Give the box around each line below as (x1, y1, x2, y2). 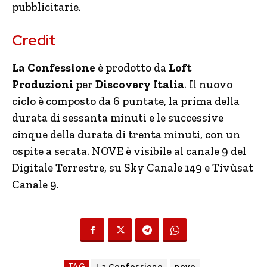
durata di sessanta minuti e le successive (12, 111, 223, 125)
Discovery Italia (95, 77, 184, 91)
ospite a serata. (12, 144, 89, 158)
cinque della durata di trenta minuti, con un (12, 128, 240, 141)
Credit (12, 30, 55, 50)
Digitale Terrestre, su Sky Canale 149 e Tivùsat (12, 161, 253, 175)
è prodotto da (95, 61, 169, 74)
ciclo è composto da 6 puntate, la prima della (12, 94, 240, 108)
